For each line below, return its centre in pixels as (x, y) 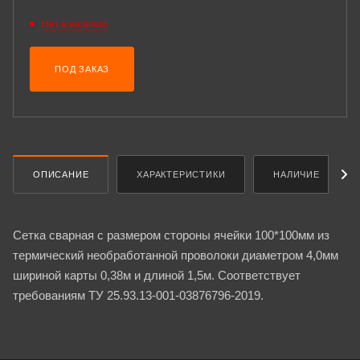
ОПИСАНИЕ (61, 174)
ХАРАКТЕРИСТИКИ (181, 174)
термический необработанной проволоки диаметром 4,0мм (176, 255)
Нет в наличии (75, 24)
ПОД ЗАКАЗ (82, 69)
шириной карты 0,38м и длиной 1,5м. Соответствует (157, 275)
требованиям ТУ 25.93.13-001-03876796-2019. (138, 295)
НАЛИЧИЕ (297, 174)
